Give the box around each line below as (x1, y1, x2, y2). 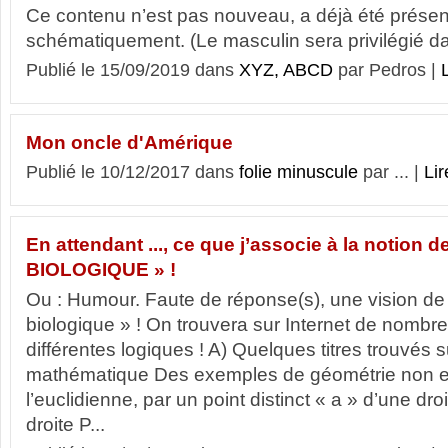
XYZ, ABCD (239, 60, 333, 80)
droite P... (26, 414, 105, 435)
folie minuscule (239, 162, 358, 182)
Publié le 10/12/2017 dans (26, 162, 239, 182)
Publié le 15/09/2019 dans (26, 60, 239, 80)
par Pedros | (333, 60, 441, 80)
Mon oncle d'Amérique (26, 132, 233, 153)
